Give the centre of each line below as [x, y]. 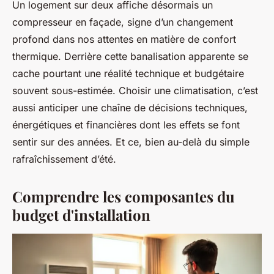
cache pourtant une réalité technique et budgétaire [128, 73]
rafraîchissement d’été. [64, 159]
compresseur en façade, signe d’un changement [123, 22]
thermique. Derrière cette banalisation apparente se [130, 56]
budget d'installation [81, 214]
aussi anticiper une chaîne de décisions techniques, [130, 107]
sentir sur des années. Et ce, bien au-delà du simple [131, 142]
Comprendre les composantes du [124, 196]
